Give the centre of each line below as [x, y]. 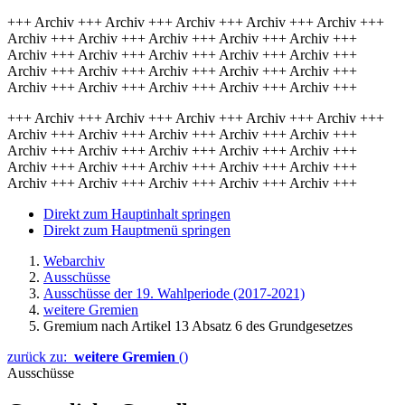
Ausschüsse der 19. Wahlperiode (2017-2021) [174, 293]
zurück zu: [41, 357]
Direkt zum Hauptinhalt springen [137, 214]
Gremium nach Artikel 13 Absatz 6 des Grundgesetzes [198, 326]
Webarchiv [74, 261]
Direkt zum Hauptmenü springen [137, 230]
